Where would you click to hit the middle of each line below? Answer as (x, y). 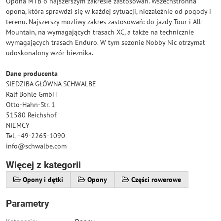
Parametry (28, 203)
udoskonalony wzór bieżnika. (50, 53)
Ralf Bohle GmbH (31, 94)
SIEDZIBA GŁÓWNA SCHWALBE (51, 84)
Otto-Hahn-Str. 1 (31, 105)
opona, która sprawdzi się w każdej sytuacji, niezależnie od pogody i (109, 11)
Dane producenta (32, 74)
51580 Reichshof (31, 115)
